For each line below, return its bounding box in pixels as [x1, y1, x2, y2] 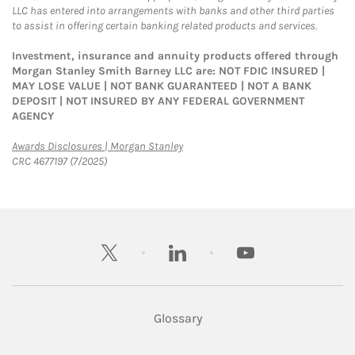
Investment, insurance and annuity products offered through [12, 49, 338, 63]
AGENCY [12, 109, 54, 124]
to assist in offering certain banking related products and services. [12, 19, 317, 33]
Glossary [153, 311, 202, 326]
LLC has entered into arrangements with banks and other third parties [12, 4, 334, 18]
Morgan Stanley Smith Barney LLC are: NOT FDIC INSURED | [12, 64, 325, 78]
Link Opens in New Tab [182, 139, 284, 153]
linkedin [168, 233, 233, 254]
